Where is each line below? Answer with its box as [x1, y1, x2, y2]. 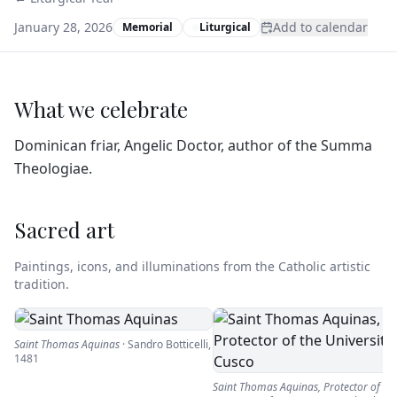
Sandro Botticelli [128, 337, 208, 352]
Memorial [122, 19, 173, 35]
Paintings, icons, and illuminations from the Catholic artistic [14, 258, 370, 275]
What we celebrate [14, 95, 188, 123]
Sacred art [14, 215, 114, 244]
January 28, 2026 [14, 19, 113, 35]
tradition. [14, 276, 69, 292]
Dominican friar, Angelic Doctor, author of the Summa [14, 136, 372, 155]
